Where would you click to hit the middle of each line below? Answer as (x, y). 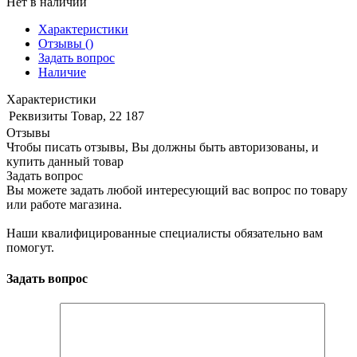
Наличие (62, 72)
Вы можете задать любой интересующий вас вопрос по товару (177, 190)
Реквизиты (38, 116)
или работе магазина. (64, 204)
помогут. (30, 247)
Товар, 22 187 (108, 116)
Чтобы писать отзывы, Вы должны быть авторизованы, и (163, 147)
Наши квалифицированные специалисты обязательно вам (165, 233)
